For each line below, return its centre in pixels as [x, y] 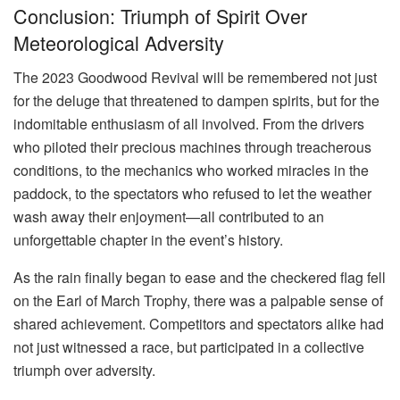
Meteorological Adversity [119, 43]
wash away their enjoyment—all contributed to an [169, 217]
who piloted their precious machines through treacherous [192, 147]
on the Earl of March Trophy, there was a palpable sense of [198, 300]
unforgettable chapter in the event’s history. [148, 240]
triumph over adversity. [84, 370]
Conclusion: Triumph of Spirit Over [160, 16]
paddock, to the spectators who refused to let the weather [192, 193]
